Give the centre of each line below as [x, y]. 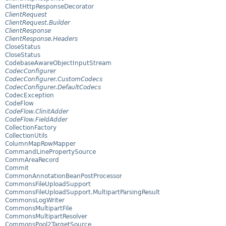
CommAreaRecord [32, 160]
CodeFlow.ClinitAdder [37, 112]
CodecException [30, 96]
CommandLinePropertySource [50, 152]
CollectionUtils [26, 136]
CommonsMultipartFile [39, 209]
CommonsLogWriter [35, 201]
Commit [17, 168]
